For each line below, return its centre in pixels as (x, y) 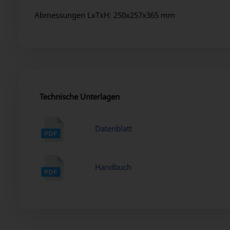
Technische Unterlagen (80, 96)
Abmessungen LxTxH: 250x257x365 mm (105, 15)
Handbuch (113, 167)
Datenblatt (114, 128)
